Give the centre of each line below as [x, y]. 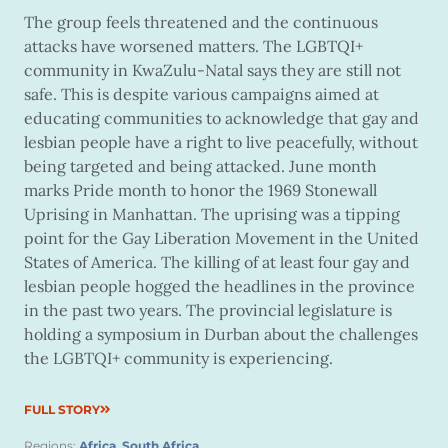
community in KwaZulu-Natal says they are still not [212, 70]
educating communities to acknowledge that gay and [221, 118]
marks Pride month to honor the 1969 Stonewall [200, 190]
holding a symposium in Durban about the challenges [221, 334]
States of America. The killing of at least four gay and [217, 262]
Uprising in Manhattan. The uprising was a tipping [212, 214]
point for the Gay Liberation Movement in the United [221, 238]
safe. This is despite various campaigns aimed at [201, 94]
